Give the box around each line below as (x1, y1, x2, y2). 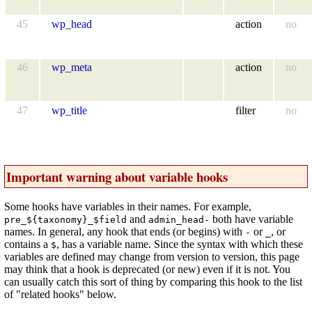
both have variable (210, 213, 293, 226)
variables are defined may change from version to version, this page (4, 251, 299, 263)
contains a (4, 238, 51, 251)
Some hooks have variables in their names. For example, (4, 201, 251, 213)
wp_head (52, 17, 92, 30)
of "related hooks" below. (4, 288, 116, 301)
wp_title (52, 104, 87, 116)
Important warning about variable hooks (6, 166, 228, 186)
